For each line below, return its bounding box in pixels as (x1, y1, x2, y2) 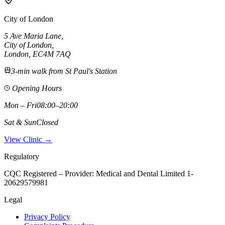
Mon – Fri (4, 100, 37, 109)
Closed (36, 118, 58, 127)
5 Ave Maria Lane (4, 31, 61, 40)
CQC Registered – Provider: (4, 169, 96, 178)
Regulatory (4, 152, 39, 161)
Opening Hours (10, 83, 62, 92)
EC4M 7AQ (33, 49, 71, 58)
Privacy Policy (24, 212, 70, 221)
